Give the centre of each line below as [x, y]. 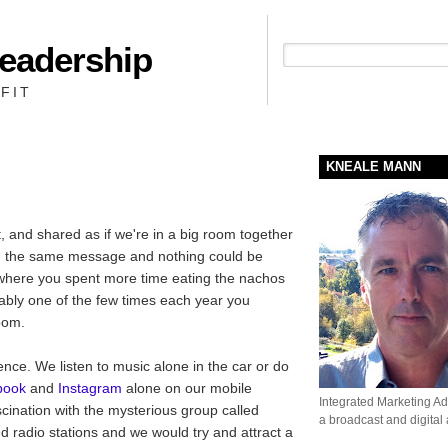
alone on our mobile [189, 387]
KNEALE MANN [373, 166]
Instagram [92, 387]
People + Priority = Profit [350, 85]
